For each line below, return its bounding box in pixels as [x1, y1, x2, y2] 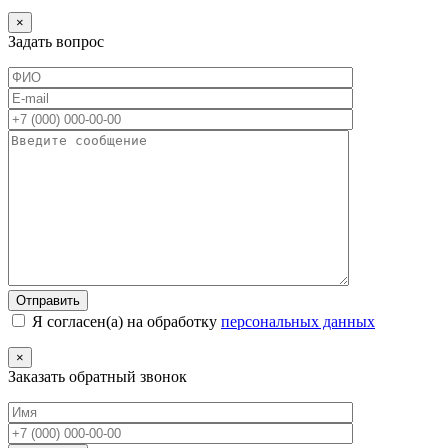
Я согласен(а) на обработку [28, 312, 221, 330]
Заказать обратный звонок [8, 367, 187, 385]
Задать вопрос [8, 32, 104, 50]
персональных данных [221, 312, 375, 330]
